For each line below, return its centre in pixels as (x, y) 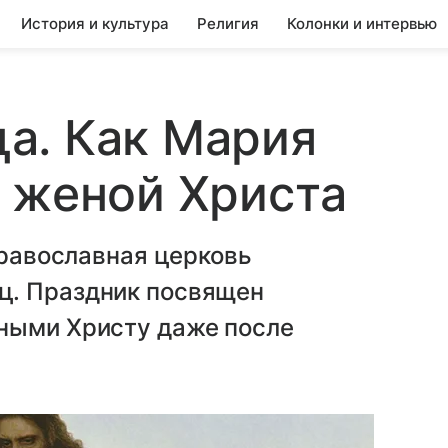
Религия (228, 23)
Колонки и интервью (362, 23)
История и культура (95, 23)
